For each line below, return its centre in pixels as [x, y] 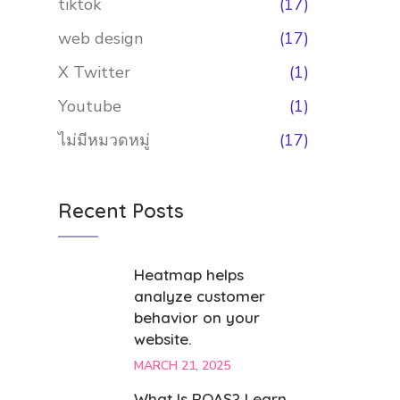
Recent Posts [121, 211]
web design [101, 38]
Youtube [90, 106]
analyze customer [200, 296]
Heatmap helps [189, 275]
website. [163, 339]
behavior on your [197, 317]
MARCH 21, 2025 [183, 366]
